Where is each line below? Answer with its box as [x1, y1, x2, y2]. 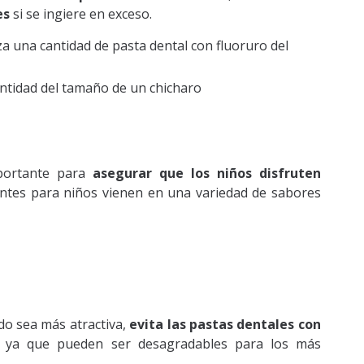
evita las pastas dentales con [129, 315, 321, 334]
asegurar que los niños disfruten [92, 164, 321, 183]
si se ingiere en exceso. [13, 5, 152, 24]
